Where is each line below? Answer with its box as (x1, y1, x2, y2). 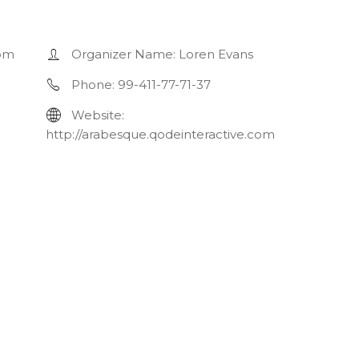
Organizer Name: (71, 46, 176, 62)
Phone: (71, 77, 115, 92)
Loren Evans (179, 46, 254, 62)
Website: (71, 107, 125, 123)
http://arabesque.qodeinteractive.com (46, 127, 276, 142)
